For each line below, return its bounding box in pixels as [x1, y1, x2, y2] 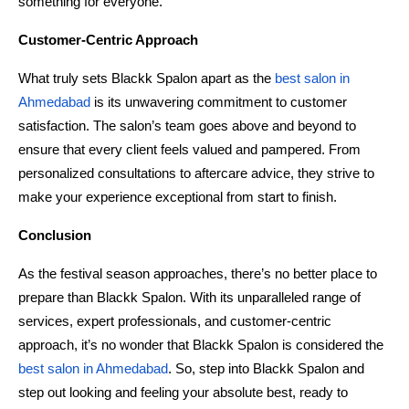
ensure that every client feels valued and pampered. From [18, 142, 361, 157]
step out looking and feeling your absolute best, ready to [18, 384, 348, 400]
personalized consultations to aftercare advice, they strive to [18, 165, 374, 181]
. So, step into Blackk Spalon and [168, 361, 364, 376]
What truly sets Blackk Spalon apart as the [18, 70, 271, 86]
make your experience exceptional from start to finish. [18, 189, 337, 204]
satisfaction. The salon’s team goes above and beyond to [18, 118, 356, 133]
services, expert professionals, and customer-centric [18, 313, 331, 329]
